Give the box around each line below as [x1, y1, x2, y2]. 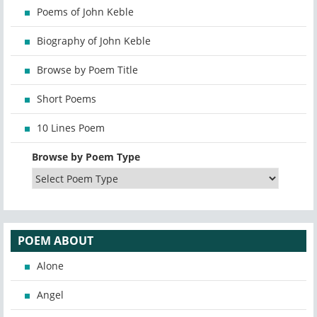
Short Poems [37, 92, 96, 106]
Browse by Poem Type [32, 150, 140, 164]
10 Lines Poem [37, 121, 105, 135]
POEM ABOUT [18, 233, 93, 249]
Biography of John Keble [37, 34, 151, 48]
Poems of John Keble [37, 5, 134, 19]
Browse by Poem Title [37, 63, 138, 77]
